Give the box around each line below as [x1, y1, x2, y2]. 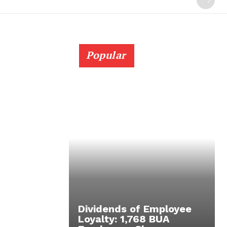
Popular [86, 48, 126, 62]
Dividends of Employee [78, 202, 192, 215]
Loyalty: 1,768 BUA [78, 212, 170, 225]
